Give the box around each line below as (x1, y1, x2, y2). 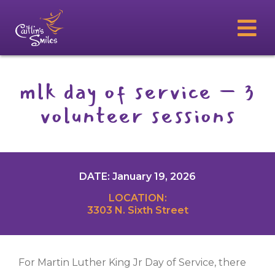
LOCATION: (108, 192, 167, 204)
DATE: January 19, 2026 (79, 171, 196, 182)
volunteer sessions (39, 98, 236, 133)
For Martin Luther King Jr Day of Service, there (18, 257, 246, 268)
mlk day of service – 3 (20, 74, 255, 109)
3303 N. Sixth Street (87, 204, 188, 216)
